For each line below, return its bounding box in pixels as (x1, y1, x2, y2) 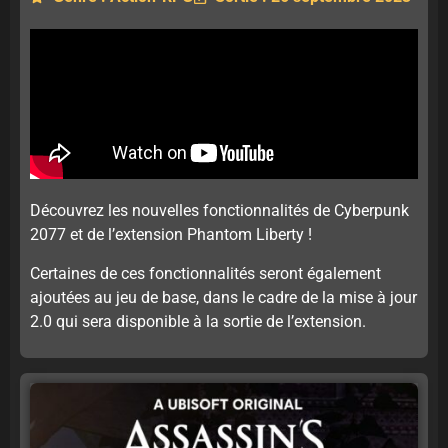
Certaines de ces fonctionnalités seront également (30, 263, 381, 283)
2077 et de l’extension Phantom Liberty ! (30, 225, 312, 245)
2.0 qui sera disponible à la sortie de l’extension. (30, 311, 366, 331)
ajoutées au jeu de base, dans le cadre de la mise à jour (30, 287, 417, 307)
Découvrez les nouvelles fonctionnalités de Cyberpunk (30, 201, 409, 221)
